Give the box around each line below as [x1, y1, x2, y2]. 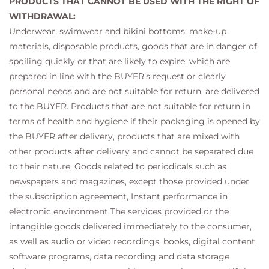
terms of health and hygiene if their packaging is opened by [9, 116, 260, 127]
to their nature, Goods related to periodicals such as [9, 161, 226, 172]
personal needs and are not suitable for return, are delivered [9, 86, 259, 97]
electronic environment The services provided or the [9, 206, 229, 217]
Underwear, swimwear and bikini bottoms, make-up [9, 26, 226, 37]
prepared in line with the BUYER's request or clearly [9, 71, 226, 82]
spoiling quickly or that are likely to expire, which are [9, 56, 230, 67]
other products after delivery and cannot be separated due [9, 146, 253, 157]
